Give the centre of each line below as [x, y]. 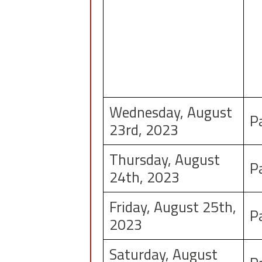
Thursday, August [164, 159]
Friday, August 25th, [173, 207]
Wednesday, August [170, 112]
